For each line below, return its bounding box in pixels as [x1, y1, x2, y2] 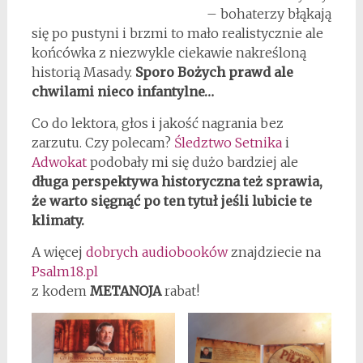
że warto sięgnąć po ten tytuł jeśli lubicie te [31, 192, 312, 209]
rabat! [160, 282, 199, 299]
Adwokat [31, 153, 87, 170]
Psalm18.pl [31, 263, 98, 280]
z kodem [31, 282, 90, 299]
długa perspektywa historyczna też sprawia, [31, 173, 322, 190]
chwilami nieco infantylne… [31, 83, 214, 100]
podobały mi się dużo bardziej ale [86, 153, 298, 170]
